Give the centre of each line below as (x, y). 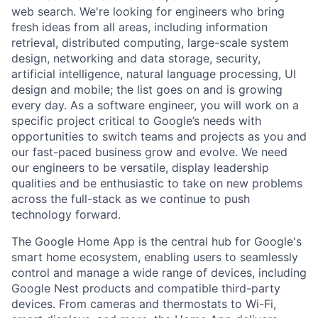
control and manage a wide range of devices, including (159, 272)
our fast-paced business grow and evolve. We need (149, 152)
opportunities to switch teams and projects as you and (159, 136)
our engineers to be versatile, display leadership (140, 167)
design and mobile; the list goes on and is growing (147, 89)
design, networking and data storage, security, (136, 58)
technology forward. (66, 214)
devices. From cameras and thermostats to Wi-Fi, (144, 303)
